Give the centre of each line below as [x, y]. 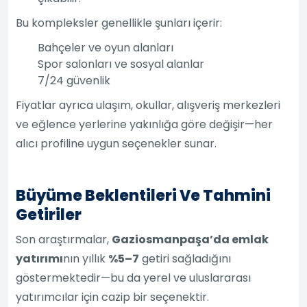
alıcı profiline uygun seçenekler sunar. [116, 143]
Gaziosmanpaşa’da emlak [191, 239]
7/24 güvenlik [74, 80]
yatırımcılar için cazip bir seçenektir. [113, 297]
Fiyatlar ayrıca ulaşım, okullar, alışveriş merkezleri [148, 105]
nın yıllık [86, 258]
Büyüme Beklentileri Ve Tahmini [144, 195]
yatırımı [40, 258]
